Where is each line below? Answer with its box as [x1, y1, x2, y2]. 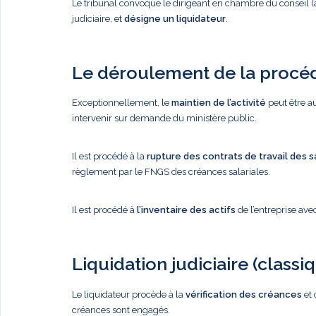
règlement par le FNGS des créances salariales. [72, 166, 270, 177]
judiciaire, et [72, 13, 124, 24]
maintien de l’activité [171, 97, 266, 108]
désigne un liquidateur [124, 13, 226, 24]
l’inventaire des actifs [137, 205, 236, 215]
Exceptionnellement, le [72, 97, 171, 108]
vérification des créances [186, 288, 302, 300]
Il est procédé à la [72, 151, 147, 162]
